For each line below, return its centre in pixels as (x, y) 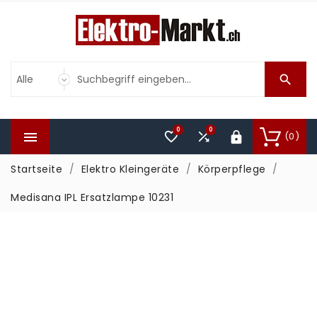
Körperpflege (232, 169)
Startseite (36, 169)
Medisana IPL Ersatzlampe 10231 (92, 197)
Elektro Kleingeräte (130, 169)
